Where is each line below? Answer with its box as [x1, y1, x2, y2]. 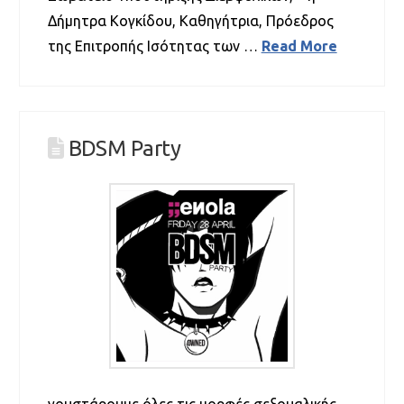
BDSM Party [68, 136, 181, 161]
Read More [261, 37, 337, 54]
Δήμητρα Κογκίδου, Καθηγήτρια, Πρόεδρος [47, 12, 334, 29]
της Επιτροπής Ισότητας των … [47, 37, 262, 54]
